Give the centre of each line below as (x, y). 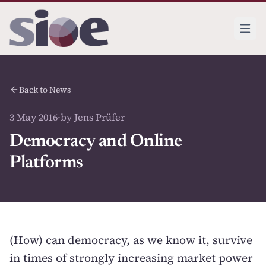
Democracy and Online (96, 142)
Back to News (45, 90)
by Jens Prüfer (93, 117)
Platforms (46, 163)
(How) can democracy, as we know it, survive (131, 240)
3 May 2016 (34, 117)
